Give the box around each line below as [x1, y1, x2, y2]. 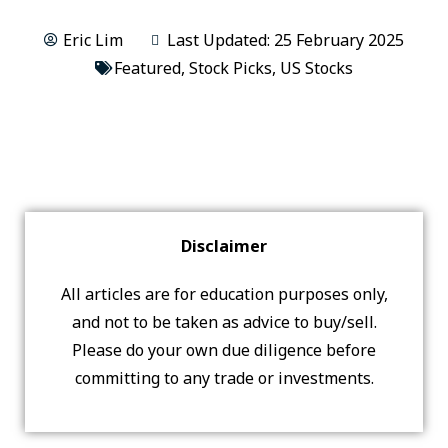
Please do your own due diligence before [72, 339, 376, 361]
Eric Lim [63, 29, 123, 51]
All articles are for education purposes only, [60, 283, 388, 305]
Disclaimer [181, 235, 267, 257]
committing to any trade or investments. [74, 367, 374, 389]
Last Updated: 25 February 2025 [167, 29, 404, 51]
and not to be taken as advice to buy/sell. [71, 311, 377, 333]
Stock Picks [189, 57, 272, 79]
